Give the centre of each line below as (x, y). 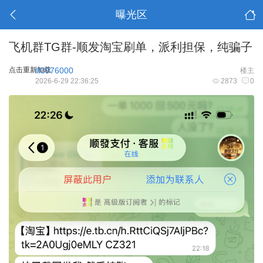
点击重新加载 (30, 70)
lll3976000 (54, 70)
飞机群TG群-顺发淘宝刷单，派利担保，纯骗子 (131, 47)
